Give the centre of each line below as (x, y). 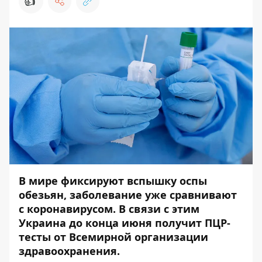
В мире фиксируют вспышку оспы (113, 181)
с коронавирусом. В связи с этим (109, 209)
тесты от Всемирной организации (113, 237)
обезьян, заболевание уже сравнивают (128, 195)
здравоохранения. (69, 251)
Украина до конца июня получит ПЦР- (125, 223)
